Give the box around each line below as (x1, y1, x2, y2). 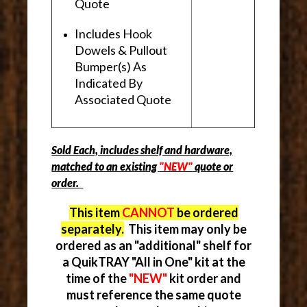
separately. (60, 221, 124, 237)
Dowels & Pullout (75, 42, 168, 58)
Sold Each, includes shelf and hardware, (51, 143, 233, 157)
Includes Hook (75, 26, 153, 42)
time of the (66, 271, 129, 286)
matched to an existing (51, 160, 160, 173)
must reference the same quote (66, 287, 241, 303)
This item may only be (123, 221, 247, 237)
